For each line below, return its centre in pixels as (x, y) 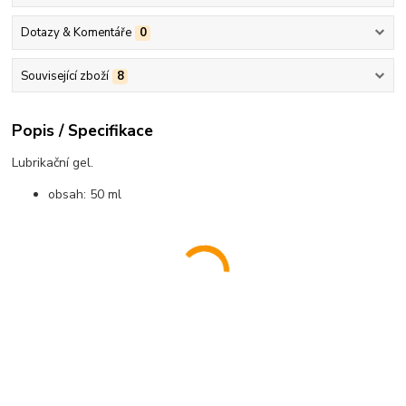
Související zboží (64, 76)
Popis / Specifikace (83, 131)
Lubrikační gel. (53, 163)
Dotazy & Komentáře (76, 33)
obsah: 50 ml (85, 195)
